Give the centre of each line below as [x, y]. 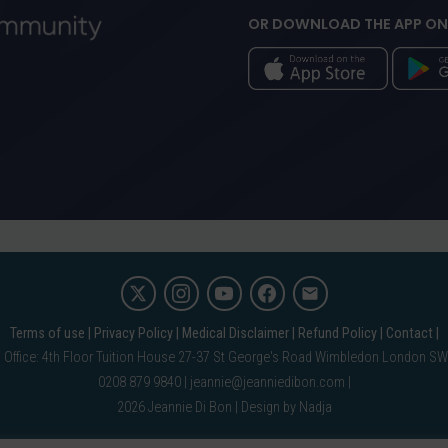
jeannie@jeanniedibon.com [267, 383]
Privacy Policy [133, 334]
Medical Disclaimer [235, 334]
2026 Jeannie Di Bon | [178, 408]
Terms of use [47, 334]
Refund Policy [337, 334]
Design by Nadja [286, 408]
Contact [409, 334]
